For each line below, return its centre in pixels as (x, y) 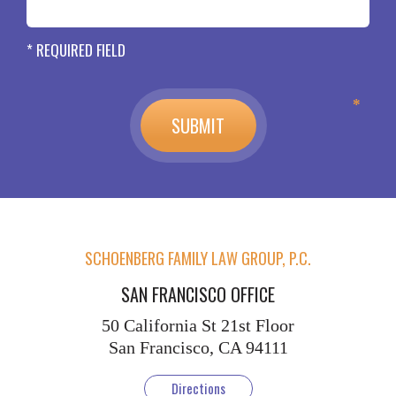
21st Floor (255, 326)
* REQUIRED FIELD (76, 50)
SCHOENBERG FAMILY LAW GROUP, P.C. (198, 259)
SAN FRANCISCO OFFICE (198, 295)
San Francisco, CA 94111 (198, 348)
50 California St (159, 326)
